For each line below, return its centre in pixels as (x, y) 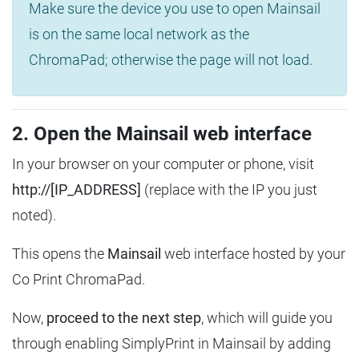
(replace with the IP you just (229, 189)
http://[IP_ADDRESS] (77, 189)
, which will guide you (267, 317)
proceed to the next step (124, 317)
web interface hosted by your (253, 253)
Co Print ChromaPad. (79, 279)
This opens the (60, 253)
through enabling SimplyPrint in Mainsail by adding (171, 343)
